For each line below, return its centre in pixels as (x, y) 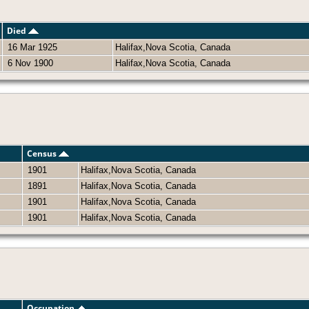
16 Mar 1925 (31, 48)
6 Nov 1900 (29, 63)
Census (43, 154)
